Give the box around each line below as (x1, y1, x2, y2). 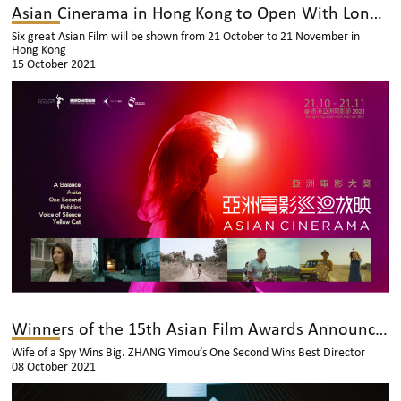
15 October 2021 (12, 57, 97, 72)
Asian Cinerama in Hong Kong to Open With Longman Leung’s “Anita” (370, 4, 383, 23)
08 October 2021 (12, 360, 97, 374)
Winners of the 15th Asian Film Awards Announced (375, 320, 388, 339)
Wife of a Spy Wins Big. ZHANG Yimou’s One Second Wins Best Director (12, 346, 366, 360)
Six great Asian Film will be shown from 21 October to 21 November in (12, 30, 361, 44)
